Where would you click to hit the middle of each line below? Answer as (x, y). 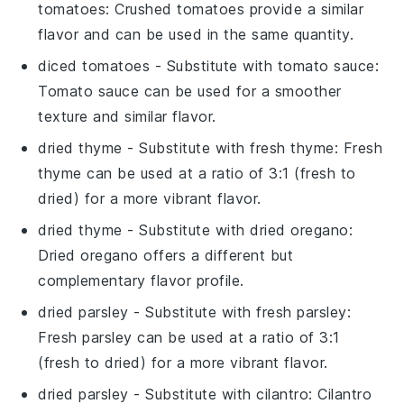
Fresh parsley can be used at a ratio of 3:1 (189, 338)
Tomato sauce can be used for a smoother (190, 92)
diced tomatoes (94, 66)
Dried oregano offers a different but (166, 256)
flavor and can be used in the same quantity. (196, 35)
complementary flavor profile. (141, 281)
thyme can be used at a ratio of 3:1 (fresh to (197, 174)
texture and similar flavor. (127, 117)
